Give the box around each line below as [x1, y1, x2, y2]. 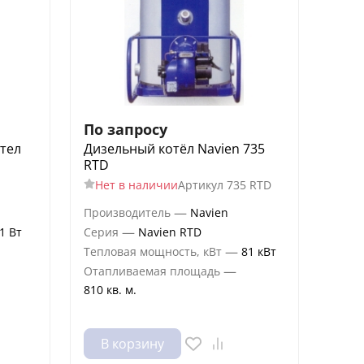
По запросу [83, 119, 167, 139]
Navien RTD [137, 224, 201, 240]
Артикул [177, 176, 223, 193]
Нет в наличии [94, 176, 178, 193]
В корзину [100, 334, 164, 353]
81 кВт [240, 244, 276, 260]
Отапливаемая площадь [83, 263, 220, 279]
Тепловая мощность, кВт [83, 244, 222, 260]
